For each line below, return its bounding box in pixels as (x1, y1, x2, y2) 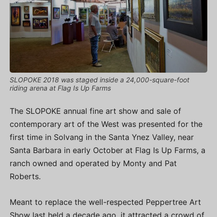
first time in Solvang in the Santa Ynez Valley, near (10, 132, 194, 142)
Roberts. (10, 171, 41, 181)
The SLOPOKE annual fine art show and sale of (10, 106, 181, 116)
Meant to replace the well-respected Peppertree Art (10, 197, 201, 207)
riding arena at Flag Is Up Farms (10, 83, 111, 92)
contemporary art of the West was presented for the (10, 119, 202, 129)
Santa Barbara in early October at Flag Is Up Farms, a (10, 145, 205, 155)
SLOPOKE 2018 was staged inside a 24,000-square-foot (10, 75, 189, 84)
